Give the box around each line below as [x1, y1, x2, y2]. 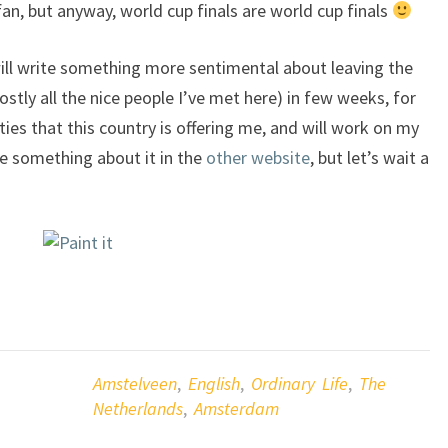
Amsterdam [193, 397, 279, 420]
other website [206, 146, 310, 169]
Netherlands [92, 397, 183, 420]
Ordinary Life [250, 372, 348, 395]
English [187, 372, 240, 395]
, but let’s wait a [310, 146, 429, 169]
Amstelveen [92, 372, 177, 395]
